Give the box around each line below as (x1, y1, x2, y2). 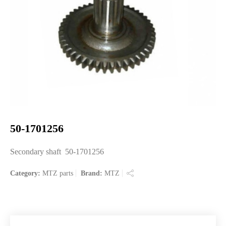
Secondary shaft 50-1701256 (10, 147, 104, 156)
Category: (10, 169, 42, 177)
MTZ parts (42, 169, 73, 177)
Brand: (81, 169, 104, 177)
